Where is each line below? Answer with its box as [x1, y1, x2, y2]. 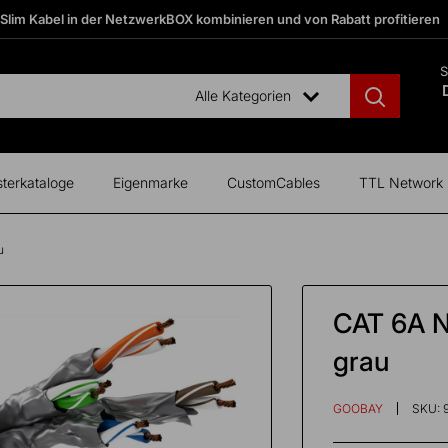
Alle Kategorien [195, 87, 291, 104]
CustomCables [227, 174, 320, 191]
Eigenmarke [113, 174, 188, 191]
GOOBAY [333, 401, 384, 416]
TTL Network [359, 174, 443, 191]
